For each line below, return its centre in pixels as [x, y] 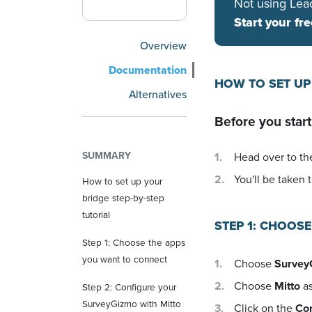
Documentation [148, 70]
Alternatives [158, 94]
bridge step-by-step [123, 198]
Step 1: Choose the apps [134, 242]
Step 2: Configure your [129, 287]
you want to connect [125, 259]
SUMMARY [107, 156]
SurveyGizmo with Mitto [132, 304]
